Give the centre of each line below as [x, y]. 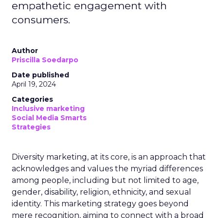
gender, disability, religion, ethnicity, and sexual [101, 192]
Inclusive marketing [48, 109]
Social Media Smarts [49, 118]
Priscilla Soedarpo [45, 60]
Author [25, 51]
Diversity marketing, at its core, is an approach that [109, 157]
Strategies [31, 127]
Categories [32, 99]
